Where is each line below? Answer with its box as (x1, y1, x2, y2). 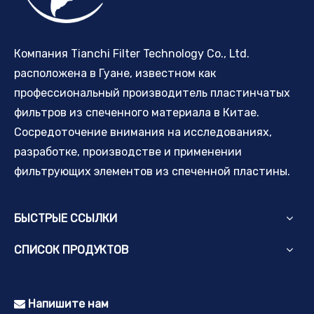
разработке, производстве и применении (14, 144, 242, 158)
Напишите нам (25, 296, 109, 310)
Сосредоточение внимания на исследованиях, (14, 125, 272, 139)
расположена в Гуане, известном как (14, 66, 216, 80)
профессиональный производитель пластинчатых (14, 86, 290, 100)
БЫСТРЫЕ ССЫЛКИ (14, 211, 117, 225)
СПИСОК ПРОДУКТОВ (14, 243, 129, 257)
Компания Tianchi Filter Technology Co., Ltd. (14, 46, 250, 60)
